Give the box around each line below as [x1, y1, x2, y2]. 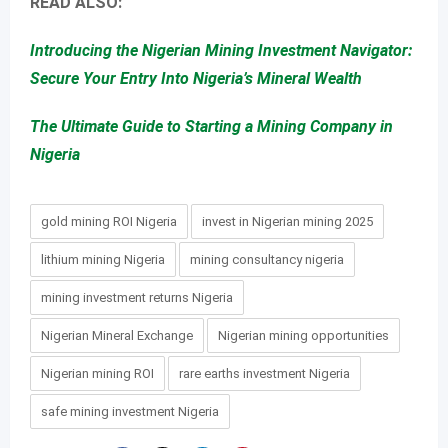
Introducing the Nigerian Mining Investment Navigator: [30, 41, 412, 60]
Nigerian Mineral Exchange [41, 328, 193, 343]
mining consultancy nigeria [190, 252, 344, 267]
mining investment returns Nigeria [41, 290, 233, 305]
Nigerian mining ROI [41, 366, 154, 381]
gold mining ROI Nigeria [41, 214, 177, 229]
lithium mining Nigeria [41, 252, 165, 267]
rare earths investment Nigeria [179, 366, 350, 381]
